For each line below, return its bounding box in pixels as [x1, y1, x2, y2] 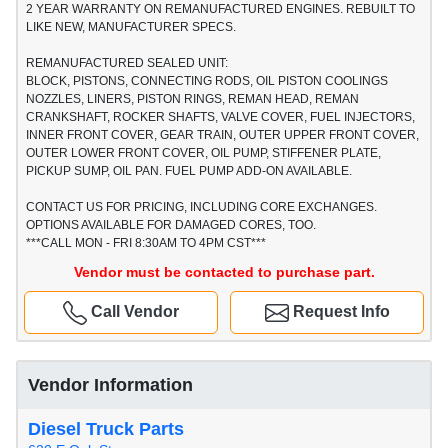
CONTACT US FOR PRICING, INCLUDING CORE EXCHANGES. [26, 200, 377, 215]
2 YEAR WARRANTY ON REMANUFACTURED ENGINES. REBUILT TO [26, 2, 415, 17]
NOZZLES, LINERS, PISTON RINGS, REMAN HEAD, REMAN [26, 92, 359, 107]
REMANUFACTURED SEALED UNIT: [26, 56, 228, 71]
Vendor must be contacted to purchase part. [73, 264, 375, 281]
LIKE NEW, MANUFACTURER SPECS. [26, 20, 236, 35]
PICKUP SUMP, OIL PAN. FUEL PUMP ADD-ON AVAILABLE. [26, 164, 352, 179]
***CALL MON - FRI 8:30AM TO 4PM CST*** [26, 236, 266, 251]
